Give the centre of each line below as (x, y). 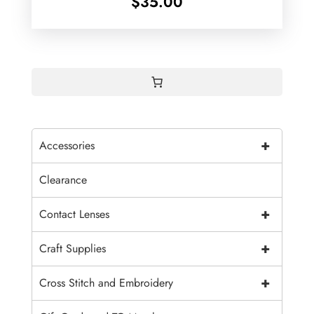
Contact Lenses (74, 214)
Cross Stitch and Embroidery (106, 283)
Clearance (63, 180)
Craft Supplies (72, 249)
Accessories (67, 146)
